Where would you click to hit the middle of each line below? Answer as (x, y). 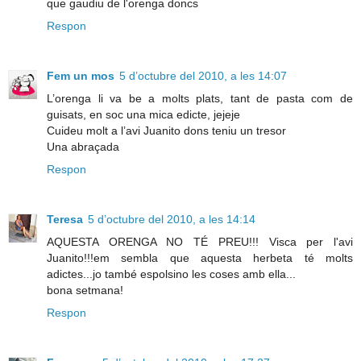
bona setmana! (85, 290)
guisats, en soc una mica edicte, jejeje (143, 114)
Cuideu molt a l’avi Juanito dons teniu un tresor (166, 130)
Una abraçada (83, 146)
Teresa (65, 219)
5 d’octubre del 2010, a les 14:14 (172, 219)
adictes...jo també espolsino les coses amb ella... (171, 274)
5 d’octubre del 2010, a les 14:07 (203, 75)
